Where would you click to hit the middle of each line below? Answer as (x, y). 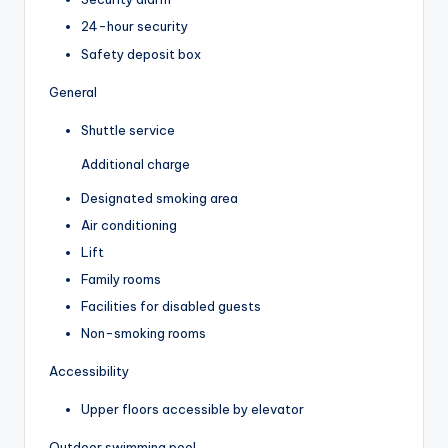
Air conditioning (129, 224)
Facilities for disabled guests (171, 306)
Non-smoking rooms (143, 333)
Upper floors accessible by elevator (192, 409)
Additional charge (135, 163)
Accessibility (89, 371)
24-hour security (134, 26)
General (73, 91)
